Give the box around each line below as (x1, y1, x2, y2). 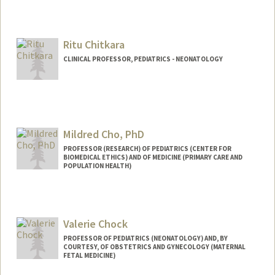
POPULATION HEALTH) (63, 161, 131, 170)
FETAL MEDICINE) (63, 250, 115, 260)
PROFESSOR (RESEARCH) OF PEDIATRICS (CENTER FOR (63, 144, 231, 153)
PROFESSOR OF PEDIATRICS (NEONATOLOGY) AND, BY (63, 233, 228, 242)
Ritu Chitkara (63, 37, 125, 52)
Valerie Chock (63, 216, 128, 231)
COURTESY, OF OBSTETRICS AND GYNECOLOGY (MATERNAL (63, 242, 246, 251)
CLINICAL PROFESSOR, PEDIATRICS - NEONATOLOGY (63, 55, 223, 64)
